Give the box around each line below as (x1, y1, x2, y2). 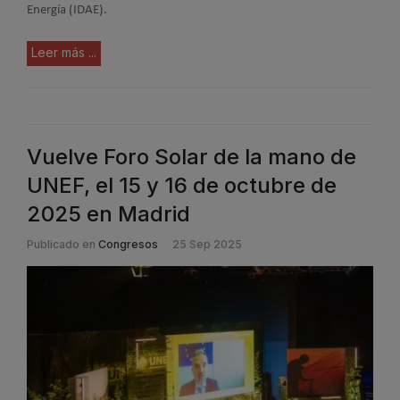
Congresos (98, 237, 158, 252)
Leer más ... (31, 45, 96, 61)
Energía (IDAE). (27, 3, 107, 17)
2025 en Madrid (27, 201, 190, 228)
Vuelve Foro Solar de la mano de (27, 144, 356, 171)
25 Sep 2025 (172, 237, 242, 252)
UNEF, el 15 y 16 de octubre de (27, 172, 337, 199)
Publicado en (27, 237, 96, 252)
